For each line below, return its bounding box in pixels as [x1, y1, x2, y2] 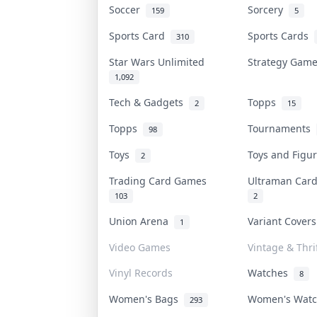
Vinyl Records [108, 265, 173, 279]
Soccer [108, 2, 146, 16]
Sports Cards [247, 28, 314, 42]
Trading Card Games [108, 173, 212, 188]
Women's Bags [108, 292, 184, 306]
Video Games [108, 240, 171, 254]
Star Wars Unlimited [108, 54, 210, 69]
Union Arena [108, 214, 174, 228]
